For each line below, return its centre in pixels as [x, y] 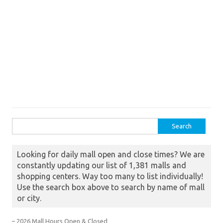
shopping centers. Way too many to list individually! [110, 176]
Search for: [28, 124]
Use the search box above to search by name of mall [111, 187]
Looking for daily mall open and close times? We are [111, 154]
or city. [29, 198]
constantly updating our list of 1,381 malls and [102, 165]
